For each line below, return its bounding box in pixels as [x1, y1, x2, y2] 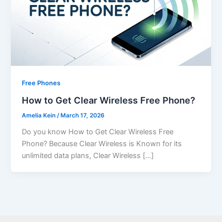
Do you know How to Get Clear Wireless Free [22, 127, 174, 136]
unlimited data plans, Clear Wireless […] [22, 151, 154, 160]
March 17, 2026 [60, 111, 105, 119]
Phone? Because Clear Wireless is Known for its [22, 139, 182, 148]
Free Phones [22, 79, 61, 87]
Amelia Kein [22, 111, 57, 119]
